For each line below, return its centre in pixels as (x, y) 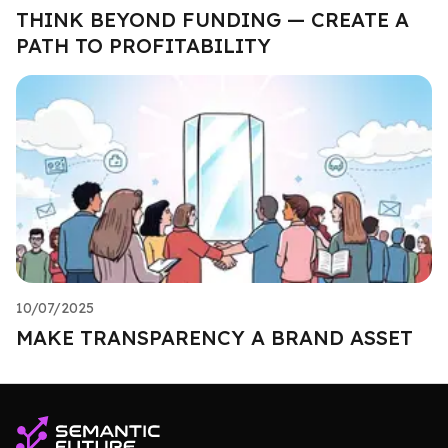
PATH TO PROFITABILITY (143, 45)
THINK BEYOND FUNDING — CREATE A (212, 19)
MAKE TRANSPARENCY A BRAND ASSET (214, 337)
